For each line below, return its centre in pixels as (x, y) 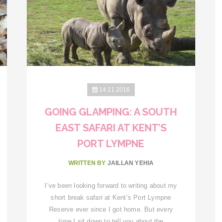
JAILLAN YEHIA (131, 163)
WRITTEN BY (88, 163)
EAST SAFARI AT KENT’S (111, 128)
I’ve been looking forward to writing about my (111, 185)
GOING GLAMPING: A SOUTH (111, 112)
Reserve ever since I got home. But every (111, 209)
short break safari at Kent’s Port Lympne (111, 197)
